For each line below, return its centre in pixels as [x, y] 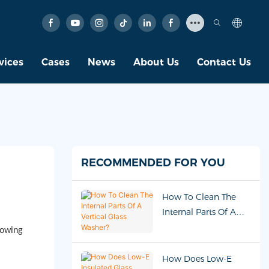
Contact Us [224, 62]
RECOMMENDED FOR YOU [153, 162]
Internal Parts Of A [199, 212]
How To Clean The [199, 197]
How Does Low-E [197, 258]
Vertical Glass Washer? [206, 227]
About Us [156, 62]
